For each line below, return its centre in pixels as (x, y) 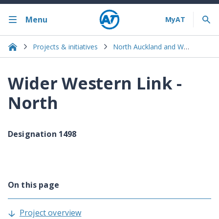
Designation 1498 (42, 134)
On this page (33, 185)
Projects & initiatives (65, 46)
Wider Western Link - (95, 83)
